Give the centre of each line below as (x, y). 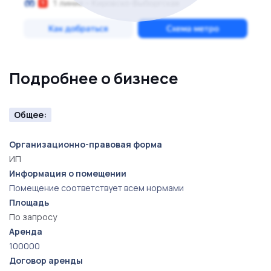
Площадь (29, 202)
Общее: (30, 115)
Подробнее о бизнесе (94, 78)
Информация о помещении (68, 173)
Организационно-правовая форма (86, 144)
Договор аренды (46, 260)
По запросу (33, 217)
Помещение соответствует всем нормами (96, 188)
